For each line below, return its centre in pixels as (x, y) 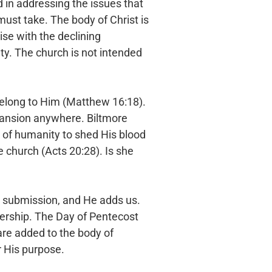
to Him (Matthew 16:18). (87, 102)
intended (121, 53)
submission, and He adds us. (71, 200)
